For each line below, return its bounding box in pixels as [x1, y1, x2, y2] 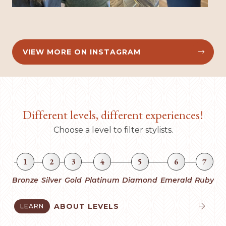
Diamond [122, 176, 157, 185]
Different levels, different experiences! [23, 107, 203, 123]
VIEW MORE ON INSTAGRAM [23, 47, 141, 57]
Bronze [12, 176, 38, 185]
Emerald [160, 176, 192, 185]
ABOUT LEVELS [54, 202, 119, 211]
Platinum [84, 176, 120, 185]
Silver [41, 176, 62, 185]
